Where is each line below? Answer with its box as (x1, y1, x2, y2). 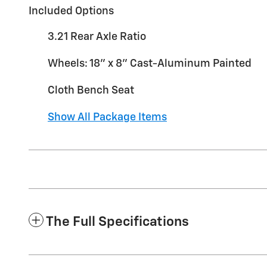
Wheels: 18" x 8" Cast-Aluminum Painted (48, 58, 252, 70)
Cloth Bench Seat (48, 85, 134, 97)
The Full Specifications (46, 215, 189, 229)
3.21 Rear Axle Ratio (48, 32, 146, 43)
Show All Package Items (48, 112, 167, 123)
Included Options (29, 6, 114, 17)
